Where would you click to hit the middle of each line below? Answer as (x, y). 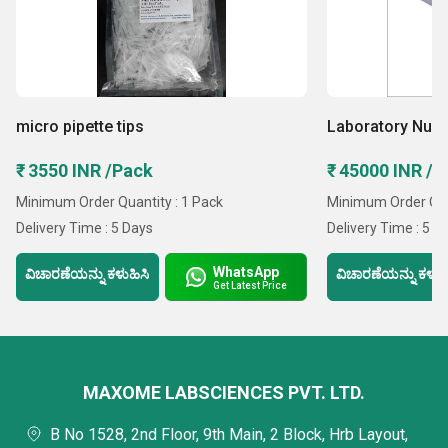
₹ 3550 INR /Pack (84, 170)
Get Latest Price (250, 285)
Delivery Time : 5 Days (84, 228)
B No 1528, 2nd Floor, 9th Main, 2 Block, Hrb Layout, (229, 434)
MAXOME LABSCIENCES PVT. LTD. (224, 392)
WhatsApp (246, 271)
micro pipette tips (80, 126)
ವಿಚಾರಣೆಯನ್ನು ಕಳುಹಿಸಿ (87, 273)
